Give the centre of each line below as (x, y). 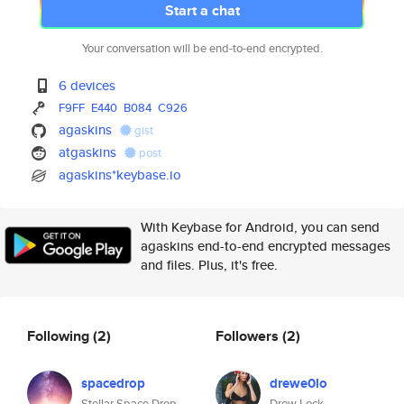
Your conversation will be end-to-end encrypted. (202, 48)
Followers (249, 335)
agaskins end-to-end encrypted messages (266, 246)
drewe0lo (298, 383)
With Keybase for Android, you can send (260, 227)
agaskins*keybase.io (120, 174)
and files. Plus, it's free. (209, 265)
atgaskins (88, 152)
